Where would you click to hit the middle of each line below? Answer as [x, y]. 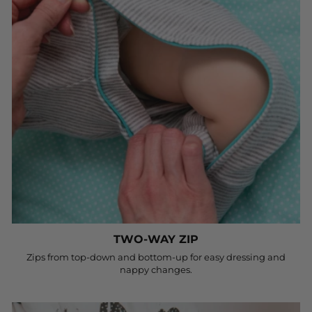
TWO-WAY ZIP [156, 239]
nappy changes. [156, 270]
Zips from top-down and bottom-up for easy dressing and [156, 257]
